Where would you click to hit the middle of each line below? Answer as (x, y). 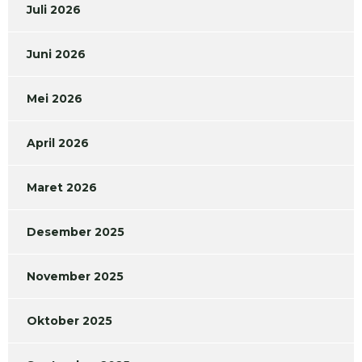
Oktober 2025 (69, 321)
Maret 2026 (62, 188)
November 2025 (75, 277)
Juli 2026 (54, 10)
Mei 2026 (55, 99)
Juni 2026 (56, 55)
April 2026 (58, 143)
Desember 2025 (76, 232)
